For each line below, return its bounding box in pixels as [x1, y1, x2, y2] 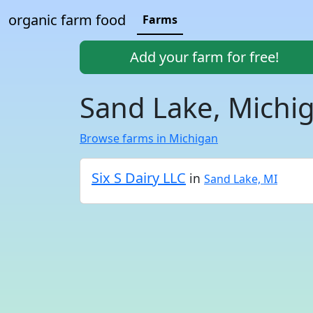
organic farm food [8, 10, 126, 29]
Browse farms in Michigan [80, 131, 218, 146]
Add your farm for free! [129, 48, 279, 66]
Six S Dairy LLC [92, 168, 186, 187]
